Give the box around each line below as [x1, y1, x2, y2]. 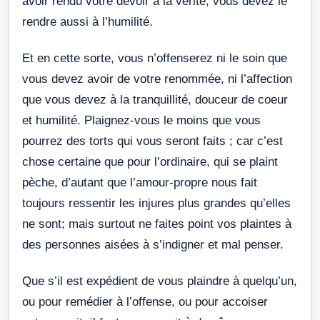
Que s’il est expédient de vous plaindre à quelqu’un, [22, 274, 297, 288]
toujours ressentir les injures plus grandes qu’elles [22, 196, 291, 210]
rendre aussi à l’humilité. [22, 14, 153, 29]
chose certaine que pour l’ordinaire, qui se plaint [22, 154, 278, 169]
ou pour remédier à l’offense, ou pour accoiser [22, 294, 268, 309]
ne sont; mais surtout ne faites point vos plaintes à [22, 216, 291, 231]
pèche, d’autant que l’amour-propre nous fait [22, 175, 257, 189]
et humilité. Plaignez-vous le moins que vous [22, 113, 261, 127]
